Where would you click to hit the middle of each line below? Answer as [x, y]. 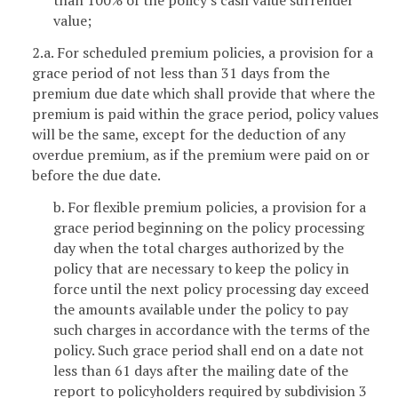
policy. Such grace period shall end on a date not [209, 350]
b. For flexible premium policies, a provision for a [210, 207]
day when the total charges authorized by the [199, 247]
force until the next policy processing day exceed [211, 288]
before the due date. [96, 175]
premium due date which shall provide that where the [203, 93]
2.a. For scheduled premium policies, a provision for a [203, 52]
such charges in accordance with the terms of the [211, 329]
